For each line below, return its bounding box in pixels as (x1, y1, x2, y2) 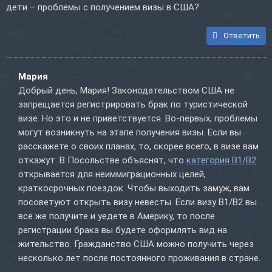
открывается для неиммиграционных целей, (18, 169, 206, 180)
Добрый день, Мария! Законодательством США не (18, 85, 234, 97)
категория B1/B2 (186, 155, 256, 166)
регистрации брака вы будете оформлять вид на (18, 225, 227, 236)
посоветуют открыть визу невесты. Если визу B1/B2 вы (18, 197, 257, 208)
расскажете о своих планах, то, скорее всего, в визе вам (18, 141, 259, 152)
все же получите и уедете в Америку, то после (18, 211, 215, 222)
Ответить (223, 31, 260, 41)
